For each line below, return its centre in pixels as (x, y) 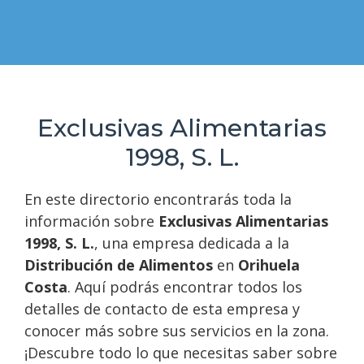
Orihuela (269, 265)
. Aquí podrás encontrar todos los (185, 287)
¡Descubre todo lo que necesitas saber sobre (181, 353)
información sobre (91, 221)
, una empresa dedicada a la (192, 243)
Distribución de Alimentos (119, 265)
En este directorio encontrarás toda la (158, 199)
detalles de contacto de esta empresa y (162, 309)
